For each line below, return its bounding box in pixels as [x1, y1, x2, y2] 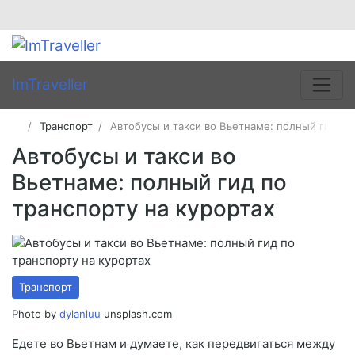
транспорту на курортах [12, 195, 275, 223]
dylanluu [59, 307, 101, 321]
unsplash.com [101, 307, 172, 321]
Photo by [12, 307, 59, 321]
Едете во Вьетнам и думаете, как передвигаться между [12, 336, 335, 352]
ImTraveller [12, 75, 88, 94]
